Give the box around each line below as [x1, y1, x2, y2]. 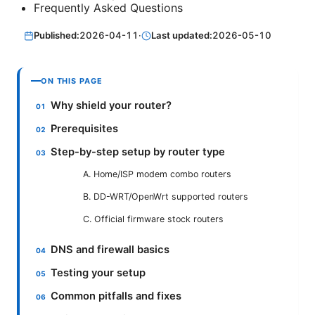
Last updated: [151, 30, 213, 41]
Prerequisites [51, 122, 119, 136]
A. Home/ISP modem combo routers [83, 169, 231, 180]
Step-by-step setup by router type [51, 146, 226, 159]
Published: [34, 30, 80, 41]
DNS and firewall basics [51, 243, 170, 257]
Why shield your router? [51, 99, 172, 112]
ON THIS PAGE [41, 76, 103, 86]
